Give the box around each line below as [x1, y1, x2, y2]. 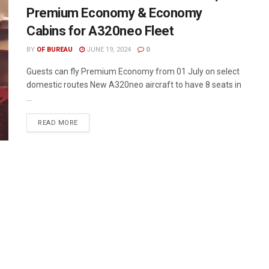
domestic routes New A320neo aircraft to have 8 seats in [26, 80, 241, 89]
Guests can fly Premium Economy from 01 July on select [26, 67, 240, 76]
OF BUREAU [37, 46, 73, 53]
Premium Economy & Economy [26, 5, 202, 20]
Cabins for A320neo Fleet [26, 23, 174, 38]
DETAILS [77, 118, 106, 126]
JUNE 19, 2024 [85, 46, 131, 53]
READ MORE [38, 119, 78, 127]
